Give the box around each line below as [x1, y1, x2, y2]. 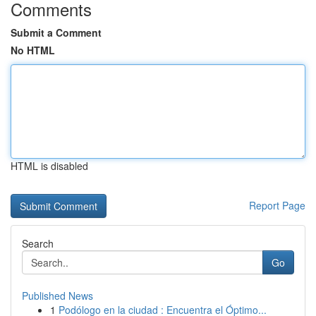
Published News [22, 288, 93, 303]
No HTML [11, 43, 55, 57]
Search [22, 236, 54, 250]
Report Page [249, 198, 305, 212]
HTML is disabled [11, 159, 88, 173]
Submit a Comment [11, 25, 102, 39]
